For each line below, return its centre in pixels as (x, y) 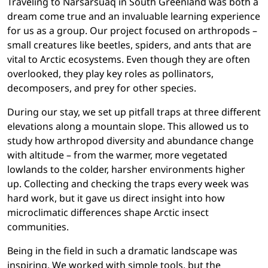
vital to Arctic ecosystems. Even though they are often (129, 60)
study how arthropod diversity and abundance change (130, 141)
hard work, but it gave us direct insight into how (116, 198)
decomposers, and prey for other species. (102, 88)
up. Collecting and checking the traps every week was (128, 184)
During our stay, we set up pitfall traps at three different (134, 112)
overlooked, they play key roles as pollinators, (110, 74)
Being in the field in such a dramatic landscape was (122, 251)
